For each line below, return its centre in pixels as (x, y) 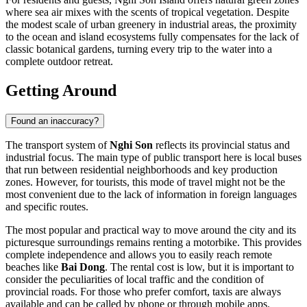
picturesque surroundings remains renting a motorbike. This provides (153, 242)
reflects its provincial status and (221, 145)
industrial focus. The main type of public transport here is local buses (153, 157)
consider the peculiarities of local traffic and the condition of (135, 279)
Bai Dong (83, 267)
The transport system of (58, 145)
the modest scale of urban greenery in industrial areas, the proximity (151, 25)
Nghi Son (131, 145)
